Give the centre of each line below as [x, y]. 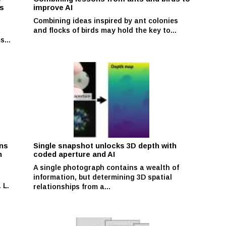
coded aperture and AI [74, 154]
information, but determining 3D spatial [103, 177]
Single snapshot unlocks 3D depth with [105, 146]
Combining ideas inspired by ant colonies [106, 20]
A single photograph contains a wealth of [106, 167]
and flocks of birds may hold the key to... [105, 30]
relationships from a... [72, 186]
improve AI [53, 7]
